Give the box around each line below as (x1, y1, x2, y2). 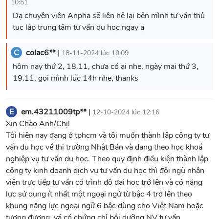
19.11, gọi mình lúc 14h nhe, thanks (13, 72, 138, 84)
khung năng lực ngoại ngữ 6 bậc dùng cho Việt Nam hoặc (6, 200, 203, 211)
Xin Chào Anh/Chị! (6, 118, 70, 129)
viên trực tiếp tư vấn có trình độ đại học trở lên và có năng (6, 176, 202, 188)
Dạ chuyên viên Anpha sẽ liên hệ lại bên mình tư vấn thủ (13, 10, 205, 21)
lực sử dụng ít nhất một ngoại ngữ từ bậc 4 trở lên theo (6, 188, 192, 199)
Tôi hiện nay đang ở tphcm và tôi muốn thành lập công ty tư (6, 130, 209, 141)
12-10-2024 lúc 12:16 (92, 107, 159, 117)
